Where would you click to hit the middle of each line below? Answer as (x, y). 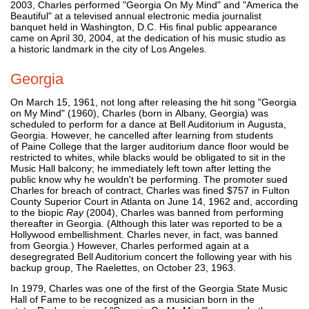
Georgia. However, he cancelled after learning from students (142, 135)
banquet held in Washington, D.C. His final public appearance (144, 27)
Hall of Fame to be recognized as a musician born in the (132, 299)
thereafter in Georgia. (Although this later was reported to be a (146, 223)
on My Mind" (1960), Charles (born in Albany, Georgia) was (139, 113)
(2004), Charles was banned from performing (183, 212)
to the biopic (38, 212)
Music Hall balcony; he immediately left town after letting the (141, 168)
